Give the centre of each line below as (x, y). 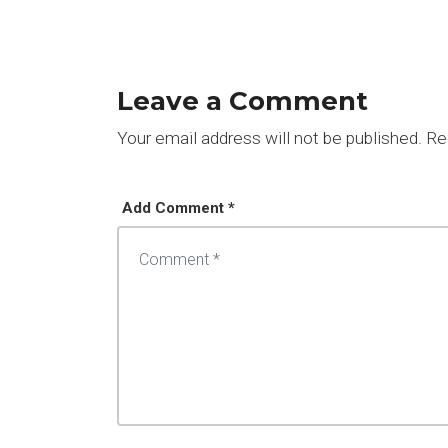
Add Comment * (178, 208)
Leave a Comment (242, 101)
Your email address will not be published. (269, 138)
